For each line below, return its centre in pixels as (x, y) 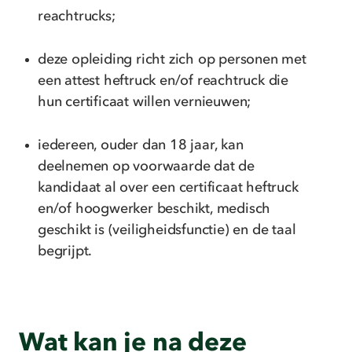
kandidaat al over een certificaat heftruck (168, 188)
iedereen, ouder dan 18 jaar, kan (141, 146)
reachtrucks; (77, 17)
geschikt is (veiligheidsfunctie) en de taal (167, 231)
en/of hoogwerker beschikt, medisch (154, 209)
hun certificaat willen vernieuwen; (145, 103)
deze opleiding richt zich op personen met (172, 60)
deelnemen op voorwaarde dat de (147, 167)
